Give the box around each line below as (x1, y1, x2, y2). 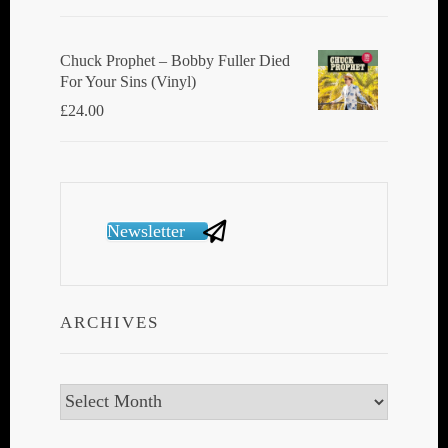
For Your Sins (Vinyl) (60, 72, 196, 90)
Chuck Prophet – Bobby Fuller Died (60, 51, 290, 69)
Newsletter (107, 221, 185, 242)
